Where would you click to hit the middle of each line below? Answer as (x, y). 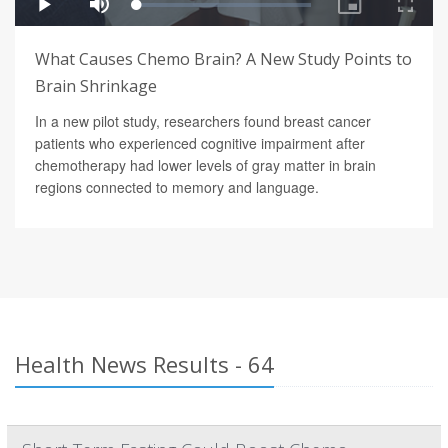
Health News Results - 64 (144, 364)
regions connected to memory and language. (177, 187)
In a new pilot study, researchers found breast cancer (203, 121)
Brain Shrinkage (96, 86)
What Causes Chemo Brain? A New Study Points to (223, 59)
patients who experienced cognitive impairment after (200, 143)
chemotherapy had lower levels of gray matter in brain (205, 165)
